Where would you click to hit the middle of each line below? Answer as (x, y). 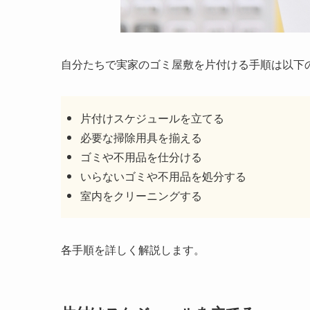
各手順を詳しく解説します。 (133, 249)
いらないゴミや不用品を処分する (163, 176)
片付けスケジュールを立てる (152, 118)
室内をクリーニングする (141, 195)
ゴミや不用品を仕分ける (141, 156)
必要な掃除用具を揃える (141, 137)
